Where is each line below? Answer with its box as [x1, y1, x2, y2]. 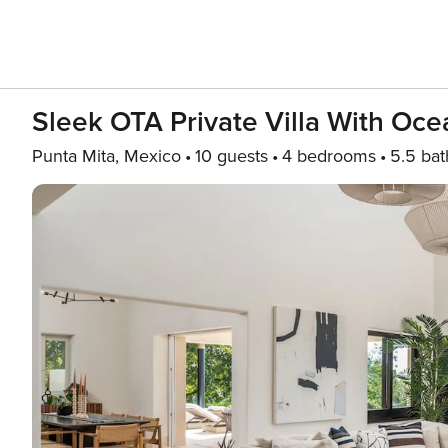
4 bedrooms [282, 145, 376, 167]
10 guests [195, 145, 268, 167]
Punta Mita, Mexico [32, 145, 181, 167]
